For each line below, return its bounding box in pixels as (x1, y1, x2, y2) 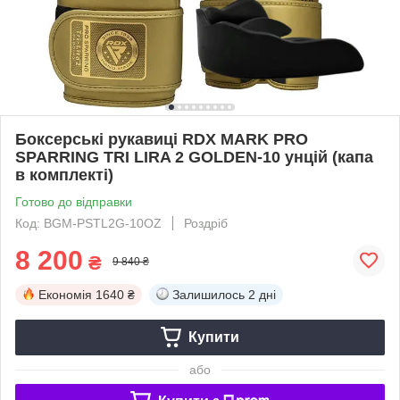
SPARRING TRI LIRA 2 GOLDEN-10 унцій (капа (15, 147, 373, 166)
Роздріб (184, 215, 228, 230)
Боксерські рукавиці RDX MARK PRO (15, 129, 308, 148)
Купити (187, 329, 239, 345)
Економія (38, 287, 92, 302)
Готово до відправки (15, 194, 132, 209)
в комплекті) (15, 165, 113, 184)
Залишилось (172, 287, 245, 302)
